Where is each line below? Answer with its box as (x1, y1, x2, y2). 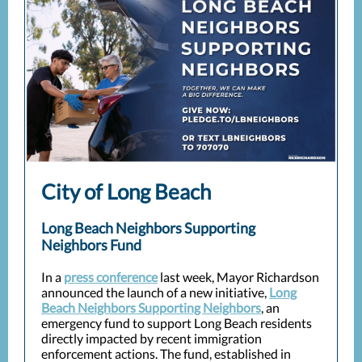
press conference (64, 269, 158, 284)
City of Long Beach (41, 179, 211, 204)
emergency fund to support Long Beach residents (41, 315, 312, 330)
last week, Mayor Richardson (158, 269, 319, 284)
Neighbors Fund (41, 236, 141, 254)
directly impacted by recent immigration (41, 330, 262, 346)
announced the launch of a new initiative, (41, 284, 269, 300)
